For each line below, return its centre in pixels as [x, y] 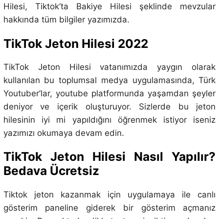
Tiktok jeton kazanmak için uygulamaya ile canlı [109, 194]
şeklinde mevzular [178, 7]
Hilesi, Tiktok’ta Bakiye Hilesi [71, 7]
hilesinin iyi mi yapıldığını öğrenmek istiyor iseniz [109, 120]
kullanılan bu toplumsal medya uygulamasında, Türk [109, 80]
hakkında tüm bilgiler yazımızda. [66, 20]
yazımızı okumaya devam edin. [64, 133]
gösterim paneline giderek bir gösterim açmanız [109, 208]
